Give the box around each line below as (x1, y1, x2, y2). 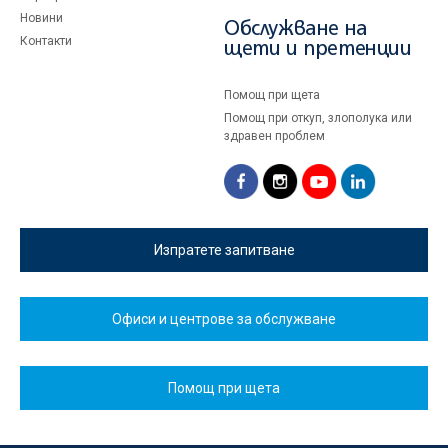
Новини (20, 11, 63, 26)
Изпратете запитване (153, 241, 295, 258)
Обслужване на (224, 20, 368, 40)
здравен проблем (224, 129, 325, 144)
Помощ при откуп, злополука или (224, 111, 412, 126)
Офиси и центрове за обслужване (112, 310, 336, 327)
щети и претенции (224, 40, 412, 60)
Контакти (20, 34, 72, 49)
